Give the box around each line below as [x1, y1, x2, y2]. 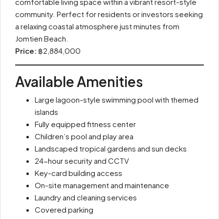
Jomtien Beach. [15, 34, 68, 43]
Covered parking [35, 205, 93, 214]
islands [35, 107, 58, 116]
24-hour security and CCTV [35, 156, 129, 165]
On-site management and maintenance [35, 180, 169, 190]
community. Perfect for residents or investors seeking [15, 9, 203, 19]
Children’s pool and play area [35, 131, 133, 141]
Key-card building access [35, 168, 122, 177]
